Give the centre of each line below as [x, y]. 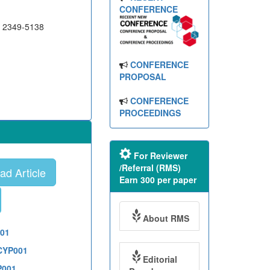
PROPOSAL [143, 77]
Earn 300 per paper [158, 180]
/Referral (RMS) [150, 168]
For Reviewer [159, 156]
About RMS [166, 218]
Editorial [160, 259]
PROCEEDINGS [150, 113]
